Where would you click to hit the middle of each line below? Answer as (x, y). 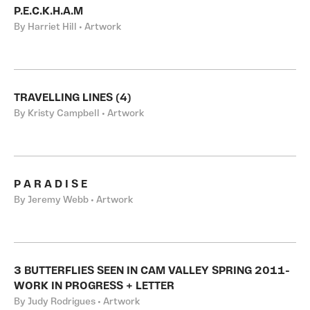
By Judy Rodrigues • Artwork (77, 302)
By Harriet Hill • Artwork (67, 27)
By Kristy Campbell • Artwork (79, 114)
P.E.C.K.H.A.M (48, 12)
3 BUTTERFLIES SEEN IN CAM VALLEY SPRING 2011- (152, 271)
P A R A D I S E (51, 185)
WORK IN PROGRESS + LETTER (94, 286)
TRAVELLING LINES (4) (73, 98)
